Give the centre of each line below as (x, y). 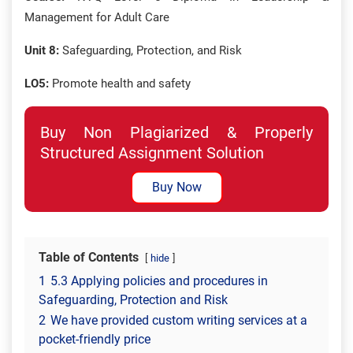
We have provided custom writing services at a (179, 320)
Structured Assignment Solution (152, 153)
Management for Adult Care (97, 17)
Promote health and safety (120, 84)
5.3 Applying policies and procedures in (159, 281)
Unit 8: (42, 50)
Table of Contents (89, 257)
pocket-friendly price (95, 339)
